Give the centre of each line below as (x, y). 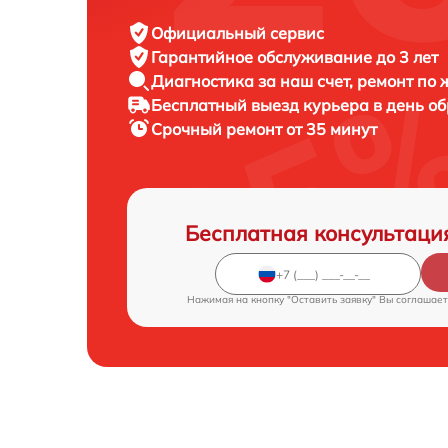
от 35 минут (331, 129)
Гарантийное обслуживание (263, 57)
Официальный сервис (237, 33)
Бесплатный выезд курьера (262, 105)
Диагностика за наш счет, (254, 81)
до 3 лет (407, 57)
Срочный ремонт (218, 129)
